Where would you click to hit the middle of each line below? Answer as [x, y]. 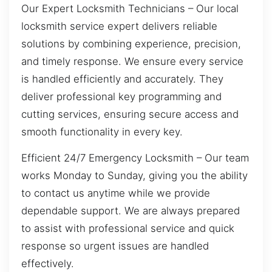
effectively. [48, 263]
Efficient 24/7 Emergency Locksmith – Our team [135, 158]
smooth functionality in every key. [102, 131]
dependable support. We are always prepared [131, 210]
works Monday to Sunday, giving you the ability [134, 175]
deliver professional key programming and [121, 96]
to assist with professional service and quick [128, 228]
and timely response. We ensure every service [132, 61]
